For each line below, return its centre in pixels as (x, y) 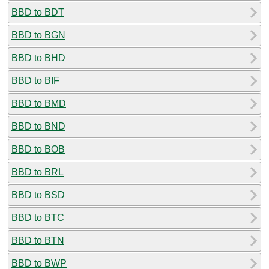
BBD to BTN (38, 240)
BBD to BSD (38, 195)
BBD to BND (38, 126)
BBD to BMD (39, 103)
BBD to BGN (38, 35)
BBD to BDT (38, 12)
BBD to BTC (38, 217)
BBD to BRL (38, 172)
